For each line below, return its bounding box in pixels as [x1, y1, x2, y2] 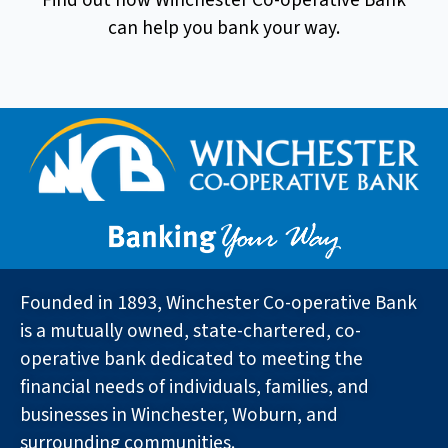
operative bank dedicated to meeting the [20, 344, 363, 373]
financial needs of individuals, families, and [20, 372, 369, 401]
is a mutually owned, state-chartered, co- [20, 316, 361, 345]
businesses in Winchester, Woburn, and [20, 400, 338, 429]
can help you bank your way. [108, 14, 340, 43]
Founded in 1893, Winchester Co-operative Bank [20, 288, 417, 317]
